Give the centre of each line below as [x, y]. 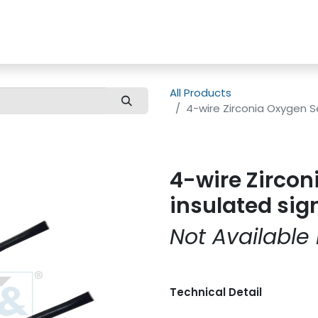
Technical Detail [216, 292]
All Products [201, 93]
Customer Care [65, 32]
